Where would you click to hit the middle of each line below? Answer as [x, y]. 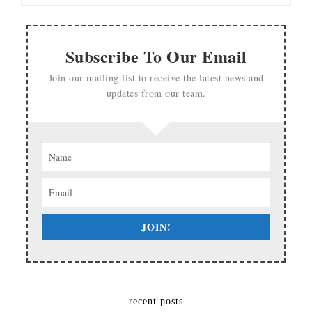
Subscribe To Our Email [156, 56]
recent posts [156, 301]
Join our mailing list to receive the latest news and [156, 77]
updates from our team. [156, 93]
